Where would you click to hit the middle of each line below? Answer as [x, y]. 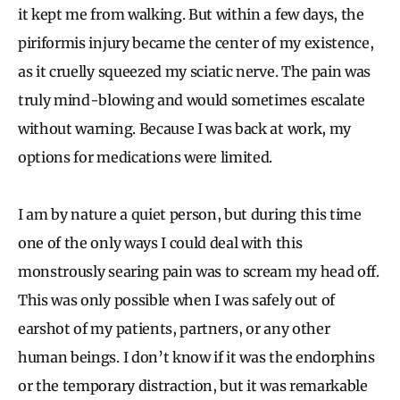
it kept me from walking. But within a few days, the [191, 14]
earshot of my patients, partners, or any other [174, 328]
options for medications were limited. [146, 157]
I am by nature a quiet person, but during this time [190, 214]
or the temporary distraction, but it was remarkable [193, 385]
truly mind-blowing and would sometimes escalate [192, 100]
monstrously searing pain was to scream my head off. [199, 271]
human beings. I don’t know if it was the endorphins [196, 357]
